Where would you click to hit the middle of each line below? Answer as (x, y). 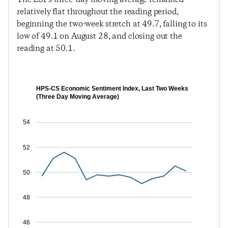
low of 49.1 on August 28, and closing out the (99, 36)
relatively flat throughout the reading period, (98, 12)
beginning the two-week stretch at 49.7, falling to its (112, 24)
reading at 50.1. (46, 49)
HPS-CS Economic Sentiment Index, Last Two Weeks (112, 89)
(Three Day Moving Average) (78, 97)
